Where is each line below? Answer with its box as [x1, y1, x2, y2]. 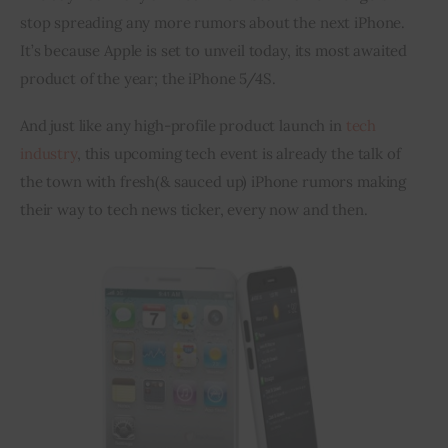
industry [20, 144, 77, 164]
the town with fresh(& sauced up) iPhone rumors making [20, 172, 410, 192]
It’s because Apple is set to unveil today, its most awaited [20, 40, 412, 60]
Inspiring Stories [84, 39, 224, 62]
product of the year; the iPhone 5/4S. [20, 68, 276, 88]
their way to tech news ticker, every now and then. [20, 200, 368, 220]
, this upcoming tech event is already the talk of [76, 144, 405, 164]
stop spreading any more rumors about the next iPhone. [20, 12, 409, 32]
